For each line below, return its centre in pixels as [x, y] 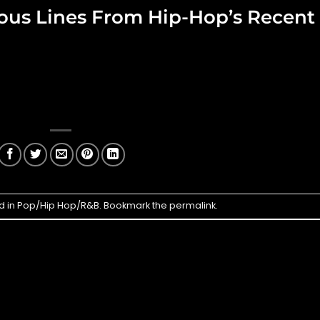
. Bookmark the [134, 205]
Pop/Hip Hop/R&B [58, 205]
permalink [192, 205]
